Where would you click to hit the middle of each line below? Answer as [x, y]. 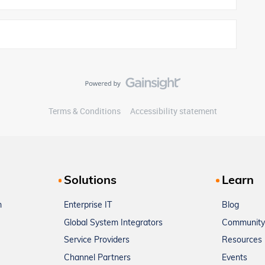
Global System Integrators [114, 223]
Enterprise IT [88, 206]
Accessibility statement [173, 111]
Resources [242, 241]
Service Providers [97, 241]
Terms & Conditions [84, 111]
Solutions [91, 181]
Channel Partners [98, 258]
